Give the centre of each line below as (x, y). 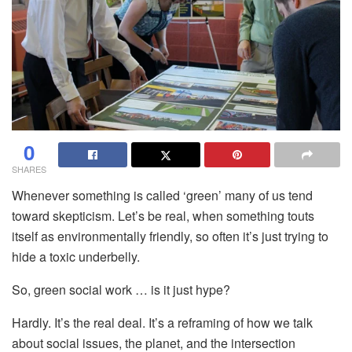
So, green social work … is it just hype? (121, 290)
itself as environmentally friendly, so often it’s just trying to (170, 236)
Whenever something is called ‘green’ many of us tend (162, 196)
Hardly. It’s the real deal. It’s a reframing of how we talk (162, 323)
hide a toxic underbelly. (76, 257)
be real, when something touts (229, 216)
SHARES (29, 169)
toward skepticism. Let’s (78, 216)
